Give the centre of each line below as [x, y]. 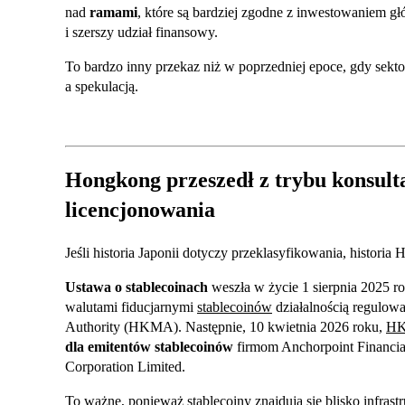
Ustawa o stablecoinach [137, 287]
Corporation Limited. [125, 367]
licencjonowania [140, 210]
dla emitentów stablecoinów [149, 347]
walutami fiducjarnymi [131, 307]
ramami [113, 13]
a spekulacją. [102, 87]
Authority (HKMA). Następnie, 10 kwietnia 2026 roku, [226, 327]
